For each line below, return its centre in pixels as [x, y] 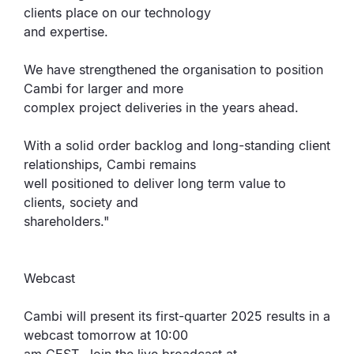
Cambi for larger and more [104, 88]
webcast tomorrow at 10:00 [106, 335]
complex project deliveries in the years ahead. [161, 107]
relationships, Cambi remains [110, 164]
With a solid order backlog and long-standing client [177, 145]
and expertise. [66, 32]
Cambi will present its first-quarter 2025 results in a [177, 316]
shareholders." [66, 221]
